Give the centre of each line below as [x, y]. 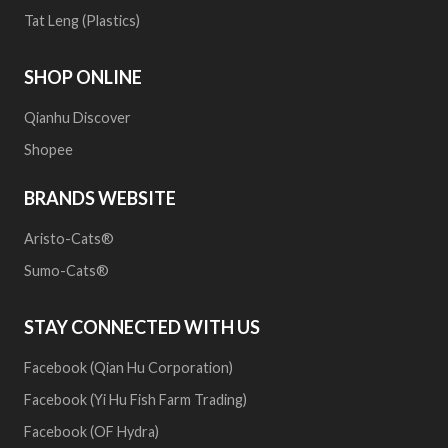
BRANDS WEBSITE [100, 197]
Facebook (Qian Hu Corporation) [128, 367]
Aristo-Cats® [69, 238]
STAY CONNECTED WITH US [142, 326]
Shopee [50, 149]
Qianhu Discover [77, 117]
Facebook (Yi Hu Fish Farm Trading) [135, 399]
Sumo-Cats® [66, 270]
